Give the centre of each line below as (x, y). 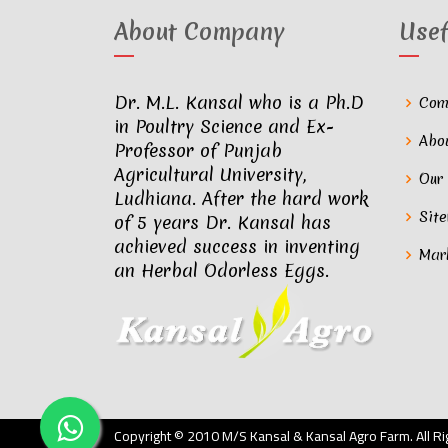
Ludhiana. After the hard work (241, 199)
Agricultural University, (210, 175)
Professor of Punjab (198, 151)
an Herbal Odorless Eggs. (221, 271)
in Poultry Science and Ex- (224, 127)
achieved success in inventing (237, 247)
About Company (199, 32)
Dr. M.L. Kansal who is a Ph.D (239, 103)
